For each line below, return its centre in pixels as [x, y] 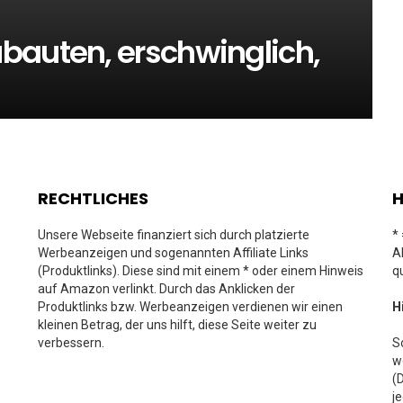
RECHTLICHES [93, 198]
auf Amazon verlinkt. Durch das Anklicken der [166, 289]
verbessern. [71, 343]
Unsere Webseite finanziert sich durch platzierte [174, 235]
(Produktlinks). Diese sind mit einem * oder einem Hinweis [201, 271]
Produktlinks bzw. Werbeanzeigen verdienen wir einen [190, 307]
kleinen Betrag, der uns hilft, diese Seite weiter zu [177, 325]
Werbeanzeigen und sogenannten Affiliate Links [173, 253]
